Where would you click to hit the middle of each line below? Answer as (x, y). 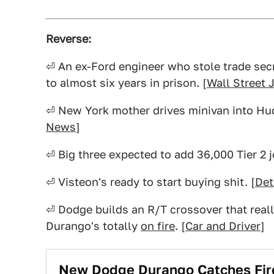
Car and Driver (223, 226)
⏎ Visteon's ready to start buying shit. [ (150, 182)
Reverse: (68, 39)
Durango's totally (93, 226)
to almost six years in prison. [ (126, 83)
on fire (158, 226)
